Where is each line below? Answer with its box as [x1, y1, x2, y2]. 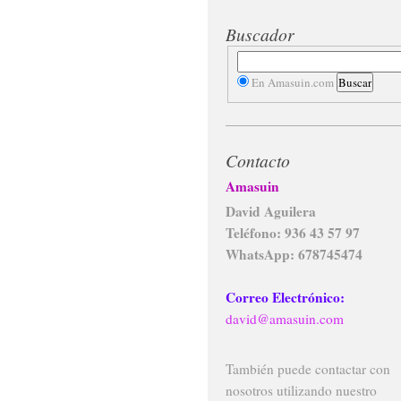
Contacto [226, 149, 290, 173]
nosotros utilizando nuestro [226, 380, 377, 399]
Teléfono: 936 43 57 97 [226, 223, 360, 243]
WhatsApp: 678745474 [226, 244, 363, 265]
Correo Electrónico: [226, 287, 345, 308]
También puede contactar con [226, 359, 390, 378]
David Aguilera [226, 201, 316, 222]
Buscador [226, 21, 294, 46]
